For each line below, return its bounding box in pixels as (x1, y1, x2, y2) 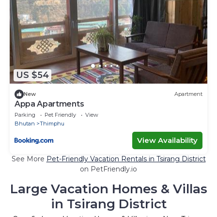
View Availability (137, 135, 198, 145)
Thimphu (40, 120, 64, 127)
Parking (15, 111, 35, 118)
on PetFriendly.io (80, 164, 137, 173)
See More (11, 154, 46, 163)
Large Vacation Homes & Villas (10, 181, 207, 197)
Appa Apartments (15, 99, 84, 108)
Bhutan (15, 120, 35, 127)
